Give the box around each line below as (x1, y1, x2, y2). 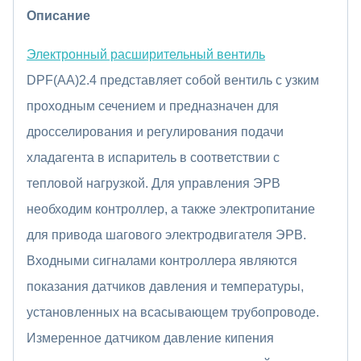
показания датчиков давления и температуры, (27, 279, 304, 293)
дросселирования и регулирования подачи (27, 124, 284, 139)
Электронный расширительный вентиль (27, 47, 265, 61)
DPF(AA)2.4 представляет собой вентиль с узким (27, 73, 319, 87)
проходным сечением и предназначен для (27, 98, 279, 113)
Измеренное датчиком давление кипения (27, 330, 274, 345)
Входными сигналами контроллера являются (27, 253, 297, 268)
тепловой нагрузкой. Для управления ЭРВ (27, 176, 280, 190)
